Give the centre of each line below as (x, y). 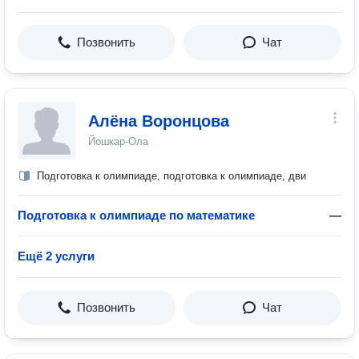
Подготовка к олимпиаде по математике (136, 215)
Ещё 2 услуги (56, 256)
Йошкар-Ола (118, 141)
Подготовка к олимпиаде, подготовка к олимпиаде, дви (171, 176)
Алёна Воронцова (159, 121)
